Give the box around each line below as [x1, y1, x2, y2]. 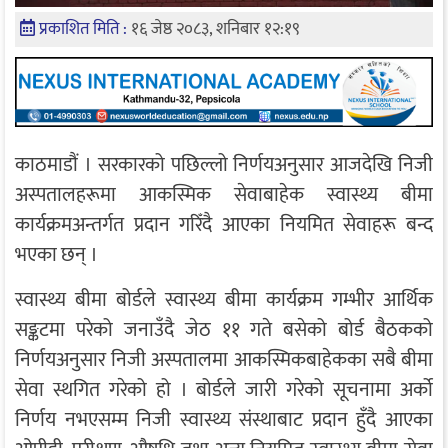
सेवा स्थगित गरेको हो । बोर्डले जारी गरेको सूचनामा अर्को [15, 373, 433, 408]
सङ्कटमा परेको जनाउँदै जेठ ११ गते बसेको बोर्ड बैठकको [15, 313, 433, 348]
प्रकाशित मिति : [39, 15, 131, 44]
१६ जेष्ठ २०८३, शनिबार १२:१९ [131, 15, 300, 44]
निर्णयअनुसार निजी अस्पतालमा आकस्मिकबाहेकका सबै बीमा [15, 343, 433, 378]
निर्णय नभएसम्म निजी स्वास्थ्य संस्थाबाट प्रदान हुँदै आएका [15, 403, 433, 438]
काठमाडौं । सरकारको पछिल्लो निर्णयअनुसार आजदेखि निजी [15, 148, 433, 183]
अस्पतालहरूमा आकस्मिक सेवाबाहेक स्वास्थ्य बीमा [15, 178, 433, 213]
